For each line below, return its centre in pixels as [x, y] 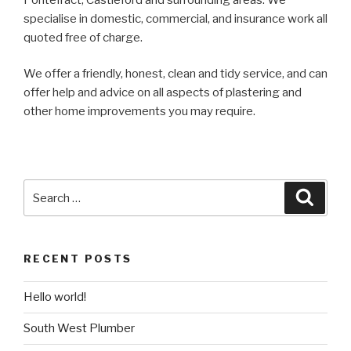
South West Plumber [79, 329]
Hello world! [55, 297]
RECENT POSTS [78, 259]
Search [45, 189]
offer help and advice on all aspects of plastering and [163, 93]
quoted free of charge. [83, 37]
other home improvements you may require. [139, 112]
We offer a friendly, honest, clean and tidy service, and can [175, 74]
